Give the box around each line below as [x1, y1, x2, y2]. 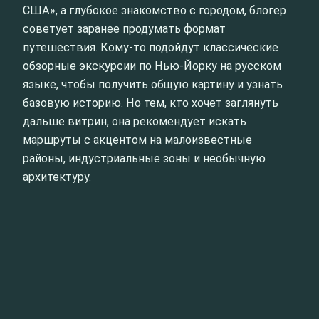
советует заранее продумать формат [23, 22, 226, 36]
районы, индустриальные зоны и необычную [23, 152, 266, 166]
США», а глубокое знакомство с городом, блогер [23, 4, 286, 18]
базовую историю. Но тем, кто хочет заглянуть [23, 96, 278, 110]
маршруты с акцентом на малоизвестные [23, 133, 252, 147]
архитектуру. [23, 170, 91, 184]
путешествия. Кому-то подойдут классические [23, 41, 278, 55]
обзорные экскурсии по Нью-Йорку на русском [23, 59, 281, 73]
